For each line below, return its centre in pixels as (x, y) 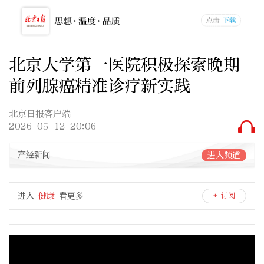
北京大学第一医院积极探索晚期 (124, 64)
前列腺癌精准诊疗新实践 (100, 85)
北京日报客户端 (40, 114)
